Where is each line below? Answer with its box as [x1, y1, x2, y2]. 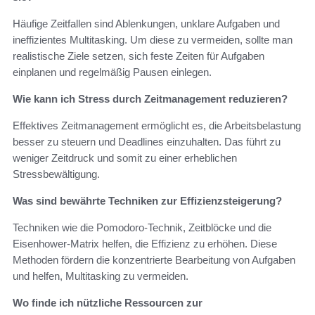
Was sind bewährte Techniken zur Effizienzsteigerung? [13, 195, 282, 207]
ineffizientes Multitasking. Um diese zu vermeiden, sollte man [13, 34, 292, 46]
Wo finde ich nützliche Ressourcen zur [13, 297, 202, 309]
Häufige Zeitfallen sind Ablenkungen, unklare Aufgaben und [13, 18, 280, 30]
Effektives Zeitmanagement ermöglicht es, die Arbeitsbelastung [13, 120, 301, 132]
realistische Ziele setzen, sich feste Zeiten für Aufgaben [13, 50, 264, 63]
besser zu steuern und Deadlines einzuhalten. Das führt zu [13, 136, 281, 148]
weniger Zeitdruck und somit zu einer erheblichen [13, 152, 237, 165]
